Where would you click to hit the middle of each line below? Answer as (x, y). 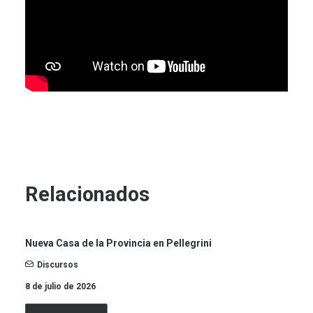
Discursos (58, 265)
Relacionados (90, 194)
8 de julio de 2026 (60, 286)
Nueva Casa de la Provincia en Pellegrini (118, 243)
